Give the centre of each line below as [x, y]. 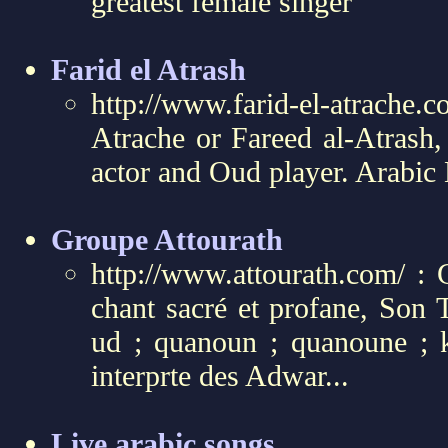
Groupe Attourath [167, 239]
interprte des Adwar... [220, 375]
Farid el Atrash [148, 69]
